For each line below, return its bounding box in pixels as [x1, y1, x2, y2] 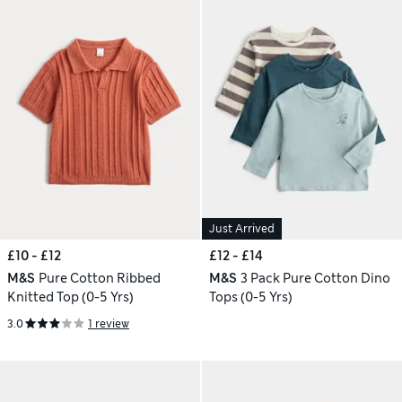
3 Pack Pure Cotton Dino [240, 270, 390, 287]
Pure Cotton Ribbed [38, 270, 161, 287]
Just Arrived [209, 222, 275, 237]
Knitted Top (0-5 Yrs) [7, 289, 134, 306]
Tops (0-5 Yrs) [209, 289, 293, 306]
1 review [88, 317, 129, 332]
